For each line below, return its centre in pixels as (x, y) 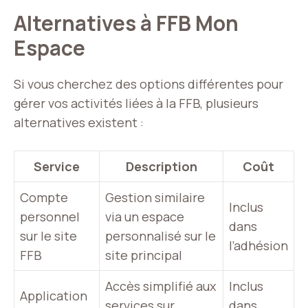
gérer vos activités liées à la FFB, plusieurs (136, 103)
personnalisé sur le (161, 236)
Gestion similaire (155, 198)
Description (161, 167)
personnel (50, 217)
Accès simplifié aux (161, 286)
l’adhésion (258, 246)
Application (54, 296)
